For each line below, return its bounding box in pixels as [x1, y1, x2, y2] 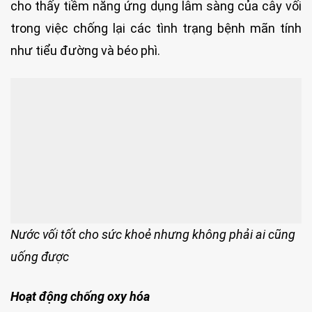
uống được [10, 249, 69, 265]
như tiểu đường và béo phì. [10, 43, 160, 58]
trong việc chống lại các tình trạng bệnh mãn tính [10, 21, 302, 36]
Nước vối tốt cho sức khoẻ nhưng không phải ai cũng [10, 227, 295, 242]
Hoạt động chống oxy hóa [10, 289, 150, 304]
